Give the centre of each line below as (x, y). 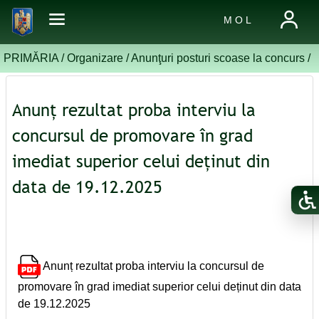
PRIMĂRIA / (35, 58)
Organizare (95, 58)
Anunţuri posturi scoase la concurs (218, 58)
